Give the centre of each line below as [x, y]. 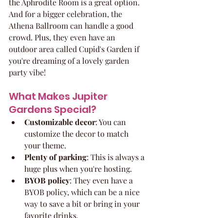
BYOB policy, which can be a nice [83, 192]
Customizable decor [60, 122]
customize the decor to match [77, 133]
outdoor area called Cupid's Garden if [75, 49]
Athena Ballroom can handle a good [72, 25]
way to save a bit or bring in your [83, 203]
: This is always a [117, 157]
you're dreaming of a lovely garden [70, 60]
